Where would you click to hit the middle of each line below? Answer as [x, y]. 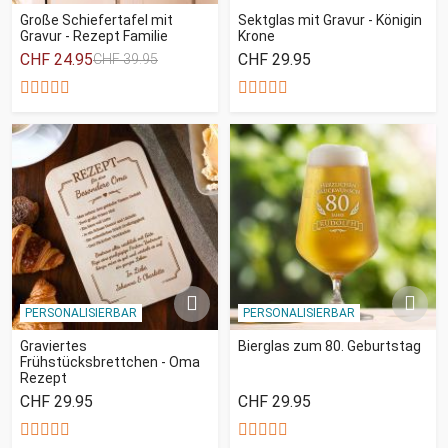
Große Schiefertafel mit [96, 19]
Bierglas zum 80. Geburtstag [329, 345]
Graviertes [53, 345]
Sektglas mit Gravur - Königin [330, 19]
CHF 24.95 [56, 59]
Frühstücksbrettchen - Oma [110, 361]
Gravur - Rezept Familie [94, 35]
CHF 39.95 [125, 59]
